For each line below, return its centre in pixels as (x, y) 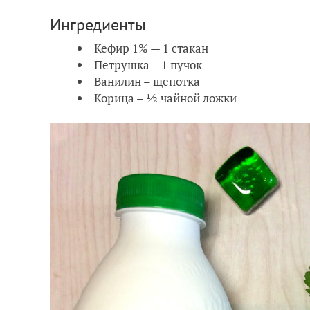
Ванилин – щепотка (147, 81)
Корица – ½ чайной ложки (165, 98)
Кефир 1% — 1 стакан (151, 48)
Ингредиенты (98, 24)
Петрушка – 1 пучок (148, 64)
